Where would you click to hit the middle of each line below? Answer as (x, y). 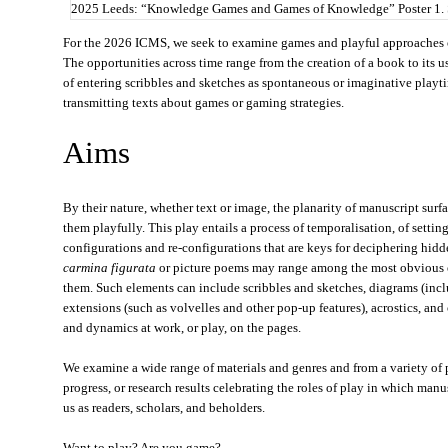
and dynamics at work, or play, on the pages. (182, 327)
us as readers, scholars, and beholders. (164, 407)
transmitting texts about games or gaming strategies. (203, 102)
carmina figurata (109, 267)
